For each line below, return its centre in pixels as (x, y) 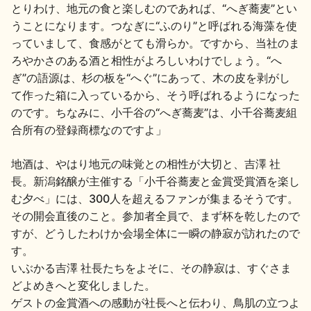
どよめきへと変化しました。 (83, 285)
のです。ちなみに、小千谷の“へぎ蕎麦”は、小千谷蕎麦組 (154, 112)
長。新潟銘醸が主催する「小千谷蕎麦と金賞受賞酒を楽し (155, 181)
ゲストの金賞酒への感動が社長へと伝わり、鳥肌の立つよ (155, 302)
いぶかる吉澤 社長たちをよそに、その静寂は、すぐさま (151, 268)
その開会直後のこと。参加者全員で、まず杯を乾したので (155, 216)
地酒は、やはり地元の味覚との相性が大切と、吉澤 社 (146, 163)
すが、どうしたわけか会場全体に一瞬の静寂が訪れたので (155, 233)
